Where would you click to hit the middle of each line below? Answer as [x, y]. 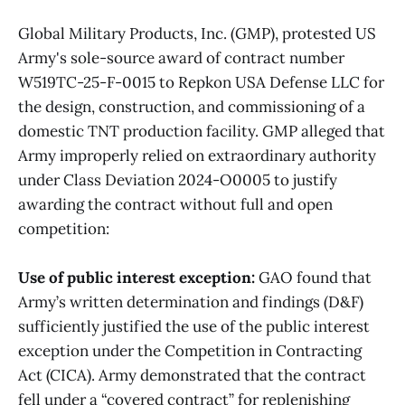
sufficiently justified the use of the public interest [194, 327]
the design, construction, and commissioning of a [192, 107]
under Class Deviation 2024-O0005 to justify [178, 180]
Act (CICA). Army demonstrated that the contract [192, 376]
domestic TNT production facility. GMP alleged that [202, 132]
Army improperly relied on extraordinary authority [197, 156]
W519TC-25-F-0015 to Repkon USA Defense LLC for [201, 83]
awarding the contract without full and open [175, 205]
